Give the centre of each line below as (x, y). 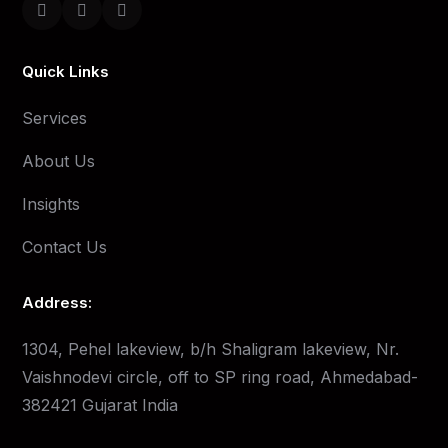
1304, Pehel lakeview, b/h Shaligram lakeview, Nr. (210, 349)
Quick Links (65, 72)
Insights (51, 204)
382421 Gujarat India (100, 405)
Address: (57, 303)
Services (54, 118)
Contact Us (64, 247)
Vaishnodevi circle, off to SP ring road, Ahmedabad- (220, 377)
